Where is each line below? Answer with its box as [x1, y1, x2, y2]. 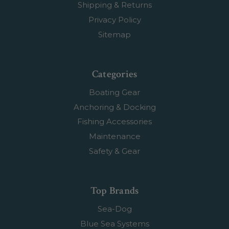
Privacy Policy [88, 15, 141, 25]
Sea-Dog [97, 203, 132, 214]
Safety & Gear [89, 146, 140, 156]
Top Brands [90, 184, 139, 197]
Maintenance [88, 131, 141, 142]
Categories [91, 67, 138, 81]
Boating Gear [89, 87, 140, 97]
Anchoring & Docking [73, 102, 156, 112]
